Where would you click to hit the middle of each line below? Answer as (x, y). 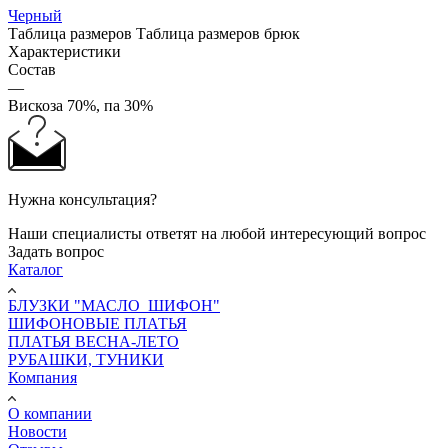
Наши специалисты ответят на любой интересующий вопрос (217, 233)
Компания (42, 377)
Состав (32, 69)
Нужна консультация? (82, 199)
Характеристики (64, 51)
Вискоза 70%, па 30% (80, 105)
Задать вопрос (56, 251)
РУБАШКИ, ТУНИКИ (86, 359)
